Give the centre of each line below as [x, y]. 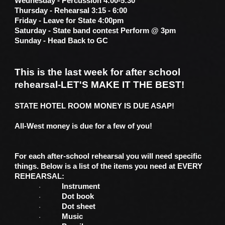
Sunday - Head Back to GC [62, 41]
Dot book [78, 196]
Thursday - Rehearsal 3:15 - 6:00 [71, 11]
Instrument [81, 186]
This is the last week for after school [98, 72]
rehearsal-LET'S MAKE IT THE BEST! [101, 85]
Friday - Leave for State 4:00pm [69, 21]
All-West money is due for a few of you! [84, 126]
